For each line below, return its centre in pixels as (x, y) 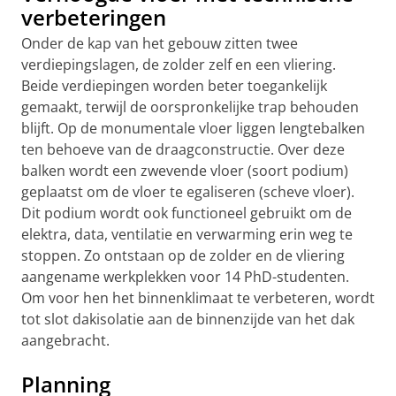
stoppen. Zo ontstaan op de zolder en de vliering (183, 255)
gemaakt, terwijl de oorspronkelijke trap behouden (190, 107)
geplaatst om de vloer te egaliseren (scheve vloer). (188, 192)
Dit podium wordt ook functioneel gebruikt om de (187, 213)
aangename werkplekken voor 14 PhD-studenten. (185, 277)
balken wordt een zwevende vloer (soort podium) (185, 171)
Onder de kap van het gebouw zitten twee (160, 43)
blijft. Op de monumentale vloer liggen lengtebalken (193, 128)
